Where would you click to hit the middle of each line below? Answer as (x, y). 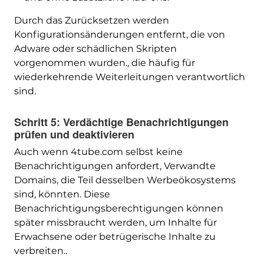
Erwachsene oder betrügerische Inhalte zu (115, 237)
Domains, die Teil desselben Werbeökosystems (125, 180)
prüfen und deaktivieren (74, 135)
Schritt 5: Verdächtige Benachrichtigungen (121, 122)
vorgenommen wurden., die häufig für (104, 63)
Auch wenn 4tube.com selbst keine (98, 152)
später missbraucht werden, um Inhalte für (115, 223)
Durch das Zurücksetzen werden (91, 21)
